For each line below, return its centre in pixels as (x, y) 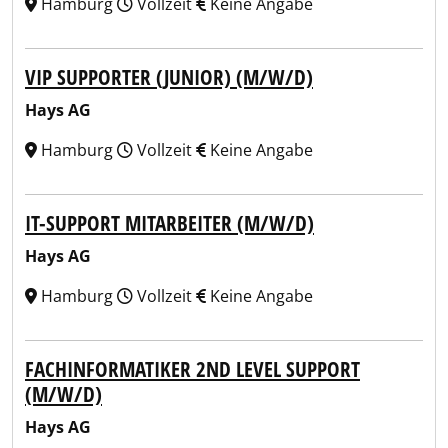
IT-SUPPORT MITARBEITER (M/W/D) (169, 223)
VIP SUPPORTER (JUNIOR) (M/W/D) (169, 77)
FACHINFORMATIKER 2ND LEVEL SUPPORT (192, 369)
